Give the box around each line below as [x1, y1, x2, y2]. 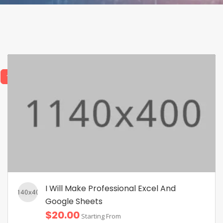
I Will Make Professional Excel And [45, 183, 176, 195]
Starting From [80, 212, 121, 221]
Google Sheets [45, 196, 103, 208]
